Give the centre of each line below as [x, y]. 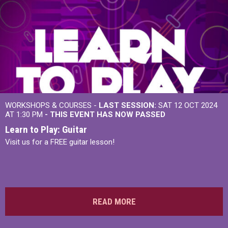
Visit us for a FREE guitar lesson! [60, 142]
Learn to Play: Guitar [46, 130]
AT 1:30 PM [25, 115]
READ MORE [114, 202]
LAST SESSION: [127, 105]
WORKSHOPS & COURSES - [52, 105]
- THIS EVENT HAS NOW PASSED [105, 115]
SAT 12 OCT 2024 [187, 105]
